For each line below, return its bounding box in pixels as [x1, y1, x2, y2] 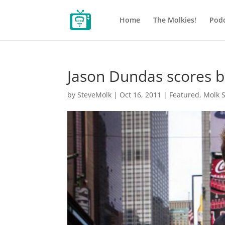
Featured [169, 90, 200, 99]
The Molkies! [153, 15, 196, 25]
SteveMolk [77, 90, 112, 99]
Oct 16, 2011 [120, 90, 162, 99]
